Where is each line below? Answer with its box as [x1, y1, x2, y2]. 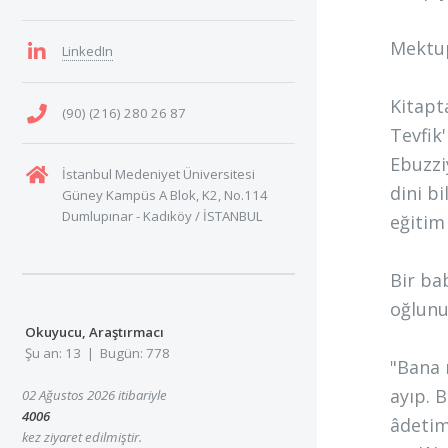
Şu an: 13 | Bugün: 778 [22, 343, 170, 362]
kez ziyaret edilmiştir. [22, 427, 142, 446]
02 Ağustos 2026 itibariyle [22, 385, 167, 404]
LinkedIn [61, 42, 113, 61]
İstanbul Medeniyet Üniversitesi [61, 165, 255, 184]
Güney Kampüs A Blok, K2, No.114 [61, 186, 268, 205]
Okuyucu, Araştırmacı [25, 322, 164, 341]
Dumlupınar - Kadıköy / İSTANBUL [61, 207, 262, 226]
